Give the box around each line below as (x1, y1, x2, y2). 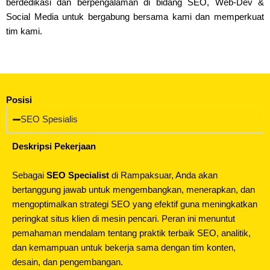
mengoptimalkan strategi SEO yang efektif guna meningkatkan (12, 199, 257, 209)
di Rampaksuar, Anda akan (109, 170, 218, 180)
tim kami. (6, 27, 42, 37)
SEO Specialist (46, 170, 109, 180)
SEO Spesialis (20, 115, 78, 125)
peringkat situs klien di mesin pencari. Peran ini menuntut (12, 213, 235, 224)
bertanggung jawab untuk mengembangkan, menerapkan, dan (12, 184, 255, 195)
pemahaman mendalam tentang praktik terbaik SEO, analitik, (12, 228, 251, 238)
